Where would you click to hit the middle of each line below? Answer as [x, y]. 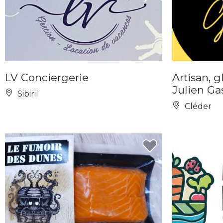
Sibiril [27, 94]
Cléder [197, 106]
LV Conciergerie [47, 77]
